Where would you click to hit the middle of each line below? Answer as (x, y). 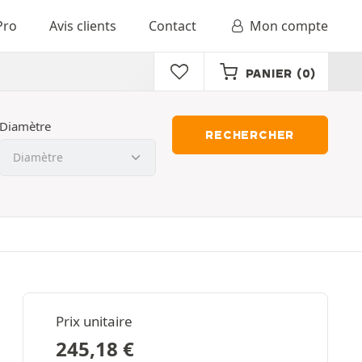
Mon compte (289, 26)
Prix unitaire (94, 321)
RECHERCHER (250, 135)
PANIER (269, 74)
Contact (172, 26)
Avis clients (82, 26)
